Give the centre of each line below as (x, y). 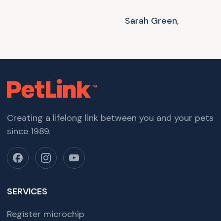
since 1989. (28, 131)
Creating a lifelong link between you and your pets (110, 118)
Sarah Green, (152, 21)
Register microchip (45, 214)
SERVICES (27, 191)
